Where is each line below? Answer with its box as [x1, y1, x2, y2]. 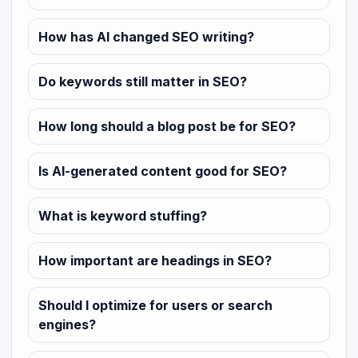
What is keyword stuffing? [38, 208, 207, 225]
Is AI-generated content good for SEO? [38, 163, 287, 180]
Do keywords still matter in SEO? [38, 74, 247, 90]
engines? [38, 316, 96, 333]
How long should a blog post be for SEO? [38, 118, 296, 135]
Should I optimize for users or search [38, 297, 272, 314]
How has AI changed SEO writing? [38, 29, 254, 46]
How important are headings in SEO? [38, 253, 272, 269]
